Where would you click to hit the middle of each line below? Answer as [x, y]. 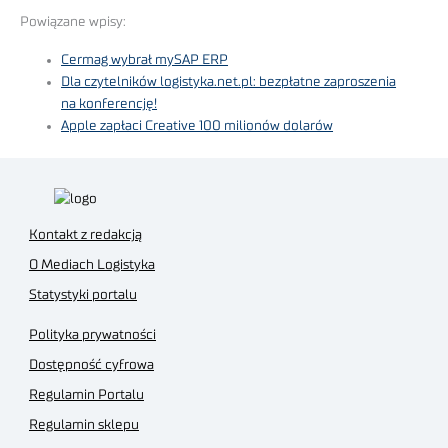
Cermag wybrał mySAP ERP [145, 60]
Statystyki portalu [83, 295]
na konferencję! [109, 104]
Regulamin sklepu [84, 425]
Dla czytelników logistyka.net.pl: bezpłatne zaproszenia [229, 82]
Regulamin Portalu [86, 395]
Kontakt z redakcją [85, 235]
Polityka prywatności [92, 335]
